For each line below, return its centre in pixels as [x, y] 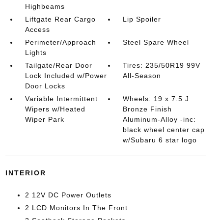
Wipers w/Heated [55, 109]
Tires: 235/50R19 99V [162, 65]
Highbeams [45, 6]
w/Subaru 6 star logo [160, 140]
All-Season [142, 76]
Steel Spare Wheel [156, 42]
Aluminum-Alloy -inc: [160, 119]
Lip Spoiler [142, 19]
